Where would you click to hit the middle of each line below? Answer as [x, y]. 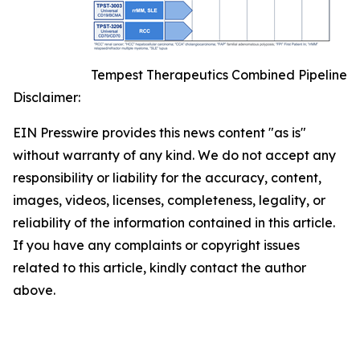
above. [34, 290]
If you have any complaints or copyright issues [156, 245]
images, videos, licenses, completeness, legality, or [169, 200]
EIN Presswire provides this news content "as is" [160, 133]
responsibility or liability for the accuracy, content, [167, 178]
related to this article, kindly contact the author [160, 268]
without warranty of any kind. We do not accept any [174, 155]
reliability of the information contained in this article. [174, 223]
